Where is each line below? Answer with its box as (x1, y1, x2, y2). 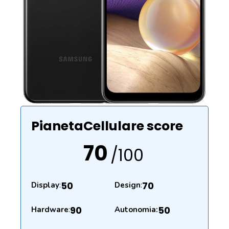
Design (114, 180, 141, 191)
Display (31, 180, 59, 191)
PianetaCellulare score (31, 117, 183, 135)
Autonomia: (114, 204, 158, 215)
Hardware (31, 204, 68, 215)
